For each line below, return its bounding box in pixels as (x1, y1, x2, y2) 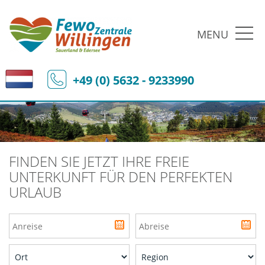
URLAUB (9, 182, 62, 202)
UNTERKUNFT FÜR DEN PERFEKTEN (9, 167, 232, 186)
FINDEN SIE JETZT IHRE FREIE (9, 151, 189, 171)
